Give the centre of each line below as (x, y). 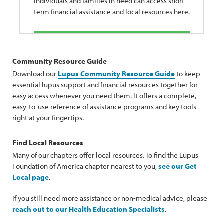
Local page (31, 177)
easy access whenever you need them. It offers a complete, (104, 95)
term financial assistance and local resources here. (112, 11)
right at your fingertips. (48, 117)
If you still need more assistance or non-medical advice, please (110, 198)
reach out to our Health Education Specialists (89, 209)
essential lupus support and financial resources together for (105, 84)
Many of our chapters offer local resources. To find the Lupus (105, 155)
